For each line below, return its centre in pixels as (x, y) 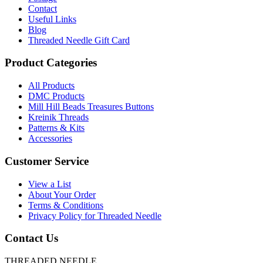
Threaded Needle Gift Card (79, 40)
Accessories (50, 139)
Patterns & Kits (56, 128)
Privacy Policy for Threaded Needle (95, 215)
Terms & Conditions (66, 205)
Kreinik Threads (58, 117)
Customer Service (47, 161)
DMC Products (56, 96)
